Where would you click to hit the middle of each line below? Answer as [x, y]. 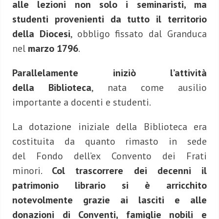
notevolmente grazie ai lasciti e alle [109, 200]
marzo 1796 [53, 49]
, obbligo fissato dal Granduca [139, 34]
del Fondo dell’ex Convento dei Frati [109, 156]
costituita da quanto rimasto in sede [109, 142]
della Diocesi [41, 34]
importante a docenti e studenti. [82, 102]
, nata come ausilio [149, 88]
